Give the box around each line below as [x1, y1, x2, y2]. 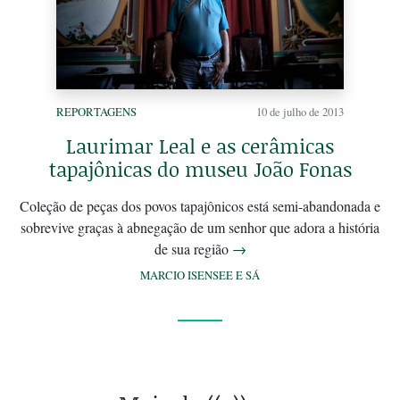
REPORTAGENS [56, 104, 137, 121]
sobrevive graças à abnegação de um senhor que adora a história [21, 218, 379, 237]
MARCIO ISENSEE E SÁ [140, 267, 260, 284]
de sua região [154, 239, 232, 259]
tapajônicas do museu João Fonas [48, 155, 352, 184]
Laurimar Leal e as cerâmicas [66, 132, 334, 161]
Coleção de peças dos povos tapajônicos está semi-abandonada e [20, 196, 380, 216]
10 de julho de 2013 [256, 104, 344, 121]
